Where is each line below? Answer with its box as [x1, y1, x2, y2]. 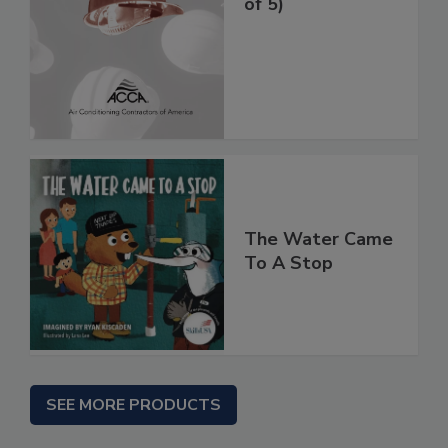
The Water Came [244, 226, 393, 251]
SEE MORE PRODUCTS [46, 393, 221, 416]
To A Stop [244, 250, 333, 275]
